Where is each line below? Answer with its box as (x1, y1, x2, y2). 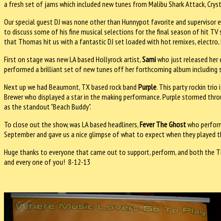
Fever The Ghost (140, 119, 186, 129)
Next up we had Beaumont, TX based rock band (4, 81, 138, 92)
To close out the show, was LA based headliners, (4, 119, 140, 129)
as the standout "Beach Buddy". (4, 101, 91, 111)
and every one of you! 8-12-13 (4, 156, 90, 167)
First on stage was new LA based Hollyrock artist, (4, 54, 142, 64)
